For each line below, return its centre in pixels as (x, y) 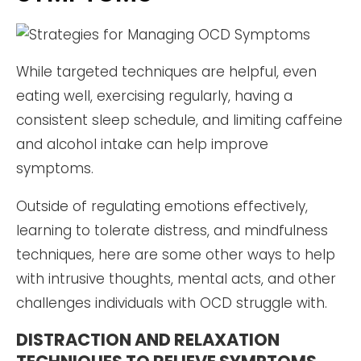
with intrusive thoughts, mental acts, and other (176, 279)
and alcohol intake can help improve (142, 145)
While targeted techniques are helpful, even (166, 72)
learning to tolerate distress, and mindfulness (172, 231)
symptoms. (55, 169)
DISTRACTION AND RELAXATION (148, 340)
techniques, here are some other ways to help (176, 255)
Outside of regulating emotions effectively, (162, 207)
